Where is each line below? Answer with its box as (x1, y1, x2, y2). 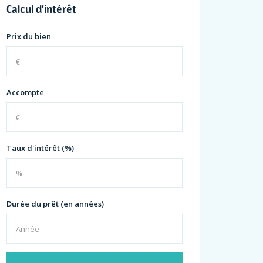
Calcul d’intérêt (6, 2, 77, 15)
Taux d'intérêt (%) (6, 143, 75, 153)
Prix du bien (6, 31, 52, 42)
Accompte (6, 87, 45, 97)
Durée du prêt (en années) (6, 198, 104, 209)
